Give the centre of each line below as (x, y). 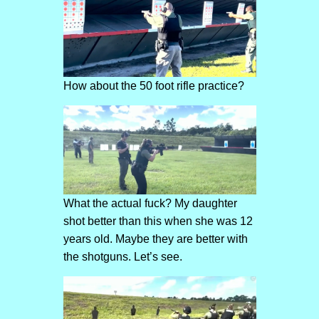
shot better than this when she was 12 (158, 221)
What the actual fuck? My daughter (150, 204)
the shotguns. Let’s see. (122, 257)
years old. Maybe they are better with (155, 239)
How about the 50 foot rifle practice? (153, 85)
